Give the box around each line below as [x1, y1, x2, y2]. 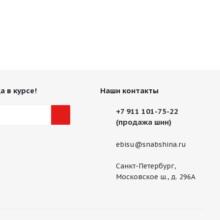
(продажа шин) [115, 117, 171, 127]
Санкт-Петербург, [115, 162, 176, 171]
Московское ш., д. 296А [115, 172, 195, 182]
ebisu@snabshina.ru [115, 140, 186, 149]
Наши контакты [100, 86, 159, 95]
